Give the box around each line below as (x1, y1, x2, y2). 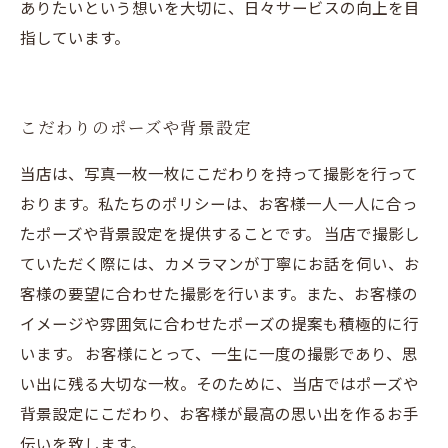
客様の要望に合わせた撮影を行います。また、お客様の (20, 282, 418, 304)
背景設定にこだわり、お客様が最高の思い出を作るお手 (20, 402, 419, 424)
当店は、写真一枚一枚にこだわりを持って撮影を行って (20, 162, 418, 184)
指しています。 (20, 26, 130, 48)
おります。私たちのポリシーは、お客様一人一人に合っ (20, 192, 418, 214)
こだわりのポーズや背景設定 (20, 115, 253, 139)
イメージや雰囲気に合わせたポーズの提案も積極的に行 (20, 312, 419, 334)
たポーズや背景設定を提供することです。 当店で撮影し (20, 222, 420, 244)
